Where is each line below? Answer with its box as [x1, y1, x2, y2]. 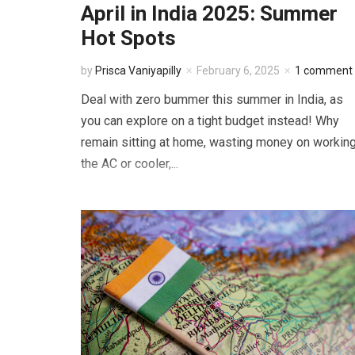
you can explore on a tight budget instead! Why [81, 113, 339, 129]
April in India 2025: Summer [81, 2, 338, 26]
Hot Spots [81, 26, 176, 51]
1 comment [295, 64, 353, 78]
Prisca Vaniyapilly [95, 64, 181, 78]
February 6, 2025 [197, 64, 280, 78]
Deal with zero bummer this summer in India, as [81, 92, 343, 108]
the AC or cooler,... [81, 156, 178, 172]
